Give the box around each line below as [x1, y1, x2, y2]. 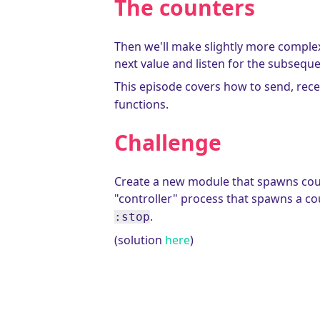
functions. [114, 96, 169, 112]
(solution [114, 232, 165, 248]
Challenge [114, 128, 221, 157]
